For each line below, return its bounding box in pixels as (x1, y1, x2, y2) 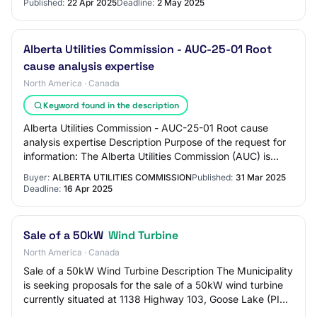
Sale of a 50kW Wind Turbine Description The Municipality (23, 265, 293, 277)
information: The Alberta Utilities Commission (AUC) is (23, 150, 270, 162)
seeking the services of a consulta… (23, 164, 189, 176)
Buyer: (23, 172, 50, 183)
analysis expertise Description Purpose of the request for (23, 136, 286, 148)
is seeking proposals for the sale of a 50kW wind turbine (23, 279, 283, 291)
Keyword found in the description (42, 99, 179, 111)
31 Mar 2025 (236, 172, 286, 183)
